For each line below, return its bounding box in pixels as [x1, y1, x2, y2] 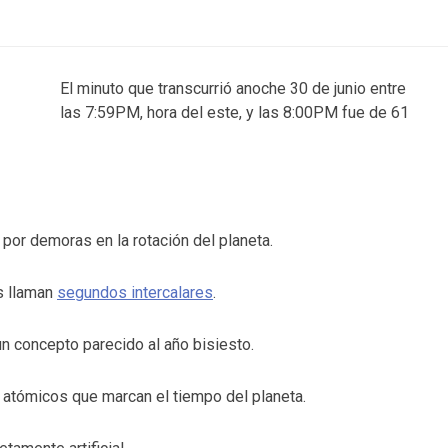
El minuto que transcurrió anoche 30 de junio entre [60, 79, 406, 98]
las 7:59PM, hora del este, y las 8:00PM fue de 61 [60, 103, 409, 122]
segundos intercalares [57, 283, 213, 302]
